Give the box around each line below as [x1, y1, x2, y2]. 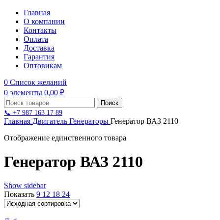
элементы [10, 88, 42, 97]
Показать [4, 190, 36, 199]
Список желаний [10, 78, 67, 86]
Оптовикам [24, 61, 62, 70]
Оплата [24, 34, 48, 43]
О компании [24, 17, 65, 26]
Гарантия [24, 52, 55, 61]
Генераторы [69, 116, 110, 125]
